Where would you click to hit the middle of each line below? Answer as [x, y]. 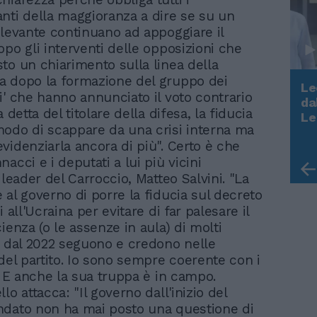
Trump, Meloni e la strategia [169, 128]
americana [114, 143]
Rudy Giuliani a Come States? [172, 113]
